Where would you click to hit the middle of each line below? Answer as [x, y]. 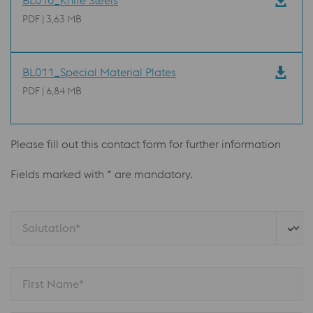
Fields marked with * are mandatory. [102, 174]
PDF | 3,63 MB [52, 19]
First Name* [53, 284]
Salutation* [51, 228]
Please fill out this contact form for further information [146, 144]
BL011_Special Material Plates [99, 72]
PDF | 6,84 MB [52, 91]
